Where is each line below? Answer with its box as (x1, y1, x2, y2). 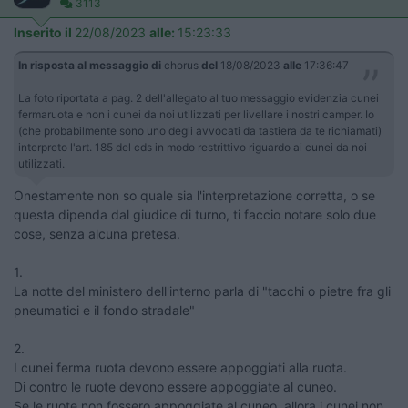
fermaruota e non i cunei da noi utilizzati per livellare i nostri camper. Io (18, 107, 374, 121)
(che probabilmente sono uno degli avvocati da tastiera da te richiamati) (18, 123, 382, 138)
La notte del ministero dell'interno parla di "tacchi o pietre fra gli (14, 282, 391, 299)
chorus (161, 57, 201, 72)
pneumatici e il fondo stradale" (14, 301, 195, 318)
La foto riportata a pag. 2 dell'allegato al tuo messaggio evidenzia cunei (18, 90, 379, 105)
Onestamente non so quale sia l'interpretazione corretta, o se (14, 187, 375, 203)
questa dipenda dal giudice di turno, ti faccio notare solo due (14, 206, 376, 222)
